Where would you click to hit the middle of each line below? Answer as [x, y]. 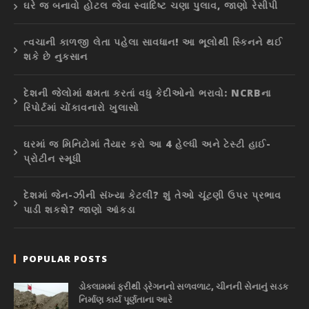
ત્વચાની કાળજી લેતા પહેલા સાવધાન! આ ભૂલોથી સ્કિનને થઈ [153, 42]
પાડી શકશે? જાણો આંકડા [79, 210]
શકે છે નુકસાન [56, 57]
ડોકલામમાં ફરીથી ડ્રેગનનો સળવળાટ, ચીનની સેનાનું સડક [183, 287]
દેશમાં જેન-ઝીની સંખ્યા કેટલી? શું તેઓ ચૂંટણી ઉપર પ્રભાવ [152, 195]
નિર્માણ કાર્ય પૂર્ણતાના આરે [126, 300]
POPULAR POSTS [65, 259]
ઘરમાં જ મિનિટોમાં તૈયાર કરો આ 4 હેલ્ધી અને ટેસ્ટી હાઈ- [147, 144]
